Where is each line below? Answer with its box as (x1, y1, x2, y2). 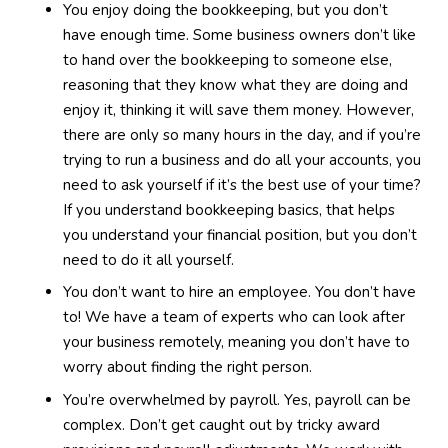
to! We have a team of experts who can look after (62, 307, 405, 327)
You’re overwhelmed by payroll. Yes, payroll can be (62, 389, 411, 410)
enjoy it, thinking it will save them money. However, (62, 99, 414, 120)
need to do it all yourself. (62, 249, 234, 270)
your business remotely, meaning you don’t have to (62, 332, 410, 352)
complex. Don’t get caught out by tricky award (62, 414, 380, 435)
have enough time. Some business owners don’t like (62, 24, 416, 45)
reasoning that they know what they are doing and (62, 74, 408, 95)
